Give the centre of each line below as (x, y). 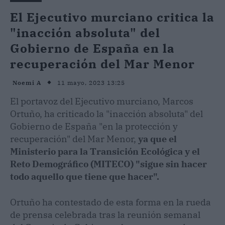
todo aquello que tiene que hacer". (85, 176)
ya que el (157, 139)
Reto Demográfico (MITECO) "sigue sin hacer (108, 164)
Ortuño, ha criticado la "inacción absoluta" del (106, 114)
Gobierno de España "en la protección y (94, 126)
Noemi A (27, 83)
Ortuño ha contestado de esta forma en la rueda (110, 202)
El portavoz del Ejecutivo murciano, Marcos (102, 101)
